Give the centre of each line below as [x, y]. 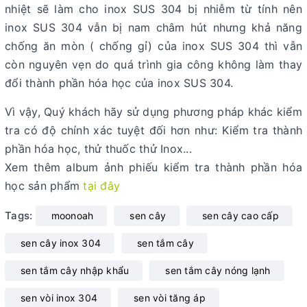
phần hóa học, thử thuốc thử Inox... [98, 149]
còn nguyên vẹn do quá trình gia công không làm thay [153, 65]
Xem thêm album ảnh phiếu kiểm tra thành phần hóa [153, 168]
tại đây [101, 186]
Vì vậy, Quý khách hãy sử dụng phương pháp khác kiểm [153, 112]
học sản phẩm [44, 186]
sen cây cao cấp [241, 216]
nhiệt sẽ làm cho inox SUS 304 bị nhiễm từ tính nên [153, 9]
